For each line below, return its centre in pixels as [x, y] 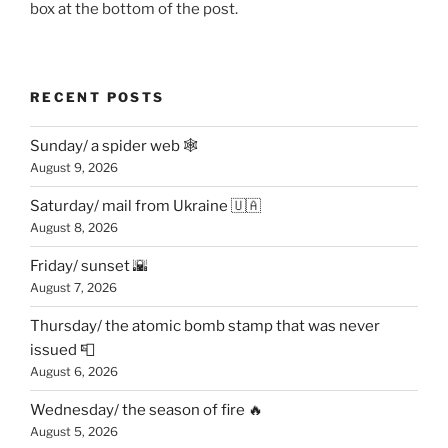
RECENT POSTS [97, 97]
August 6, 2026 [74, 372]
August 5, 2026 [74, 432]
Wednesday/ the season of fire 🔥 [146, 410]
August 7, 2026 [73, 288]
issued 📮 [62, 350]
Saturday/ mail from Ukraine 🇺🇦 [145, 206]
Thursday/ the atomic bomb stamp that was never [205, 326]
